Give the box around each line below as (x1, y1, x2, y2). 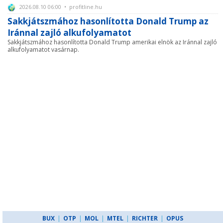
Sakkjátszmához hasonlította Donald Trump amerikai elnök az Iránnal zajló (7, 38, 217, 46)
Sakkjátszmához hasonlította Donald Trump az (7, 15, 209, 27)
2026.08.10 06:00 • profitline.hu (18, 2, 102, 10)
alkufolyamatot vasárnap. (7, 45, 79, 54)
